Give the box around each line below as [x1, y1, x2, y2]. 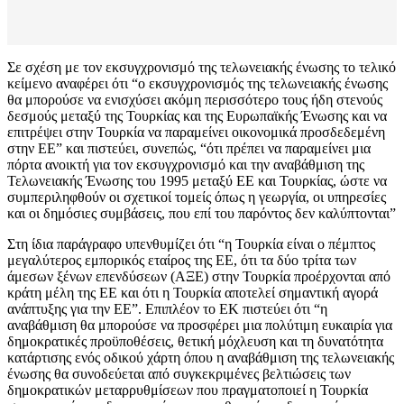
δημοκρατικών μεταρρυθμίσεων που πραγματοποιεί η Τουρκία [7, 382, 368, 399]
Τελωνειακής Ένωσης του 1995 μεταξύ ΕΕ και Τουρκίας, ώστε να [7, 173, 387, 189]
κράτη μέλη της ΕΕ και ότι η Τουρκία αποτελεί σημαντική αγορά [7, 285, 378, 301]
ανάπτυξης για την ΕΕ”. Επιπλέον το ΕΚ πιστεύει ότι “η [7, 301, 327, 317]
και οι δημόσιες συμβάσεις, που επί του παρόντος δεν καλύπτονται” [7, 206, 396, 222]
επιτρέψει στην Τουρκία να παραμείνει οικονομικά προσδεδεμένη [7, 124, 385, 141]
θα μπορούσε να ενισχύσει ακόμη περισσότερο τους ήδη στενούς [7, 92, 382, 108]
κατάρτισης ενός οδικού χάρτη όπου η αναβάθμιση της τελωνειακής [7, 350, 394, 366]
